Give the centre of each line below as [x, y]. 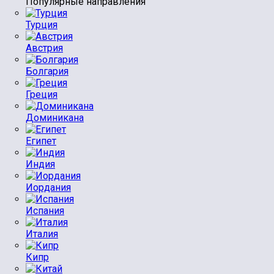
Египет [41, 141]
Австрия [44, 48]
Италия [42, 234]
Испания [45, 211]
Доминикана [55, 118]
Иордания [48, 187]
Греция [42, 94]
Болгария [47, 71]
